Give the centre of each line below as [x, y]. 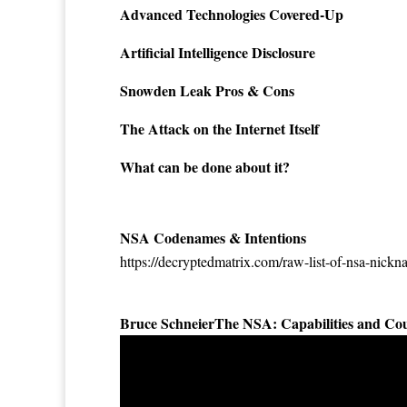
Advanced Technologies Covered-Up [232, 14]
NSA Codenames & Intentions [213, 237]
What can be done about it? [205, 166]
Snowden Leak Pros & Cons [207, 90]
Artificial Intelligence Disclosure [218, 52]
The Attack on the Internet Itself [219, 128]
